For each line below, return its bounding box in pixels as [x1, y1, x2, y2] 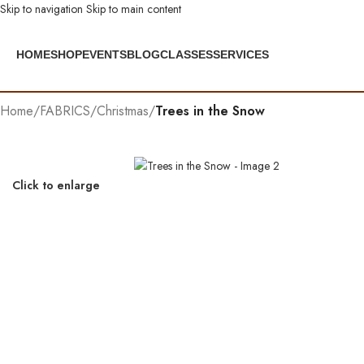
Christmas [97, 102, 149, 120]
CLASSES [160, 47, 213, 61]
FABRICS [40, 102, 90, 120]
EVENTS [82, 47, 127, 61]
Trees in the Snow [155, 102, 265, 120]
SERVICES [213, 47, 269, 61]
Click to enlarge [12, 176, 100, 193]
